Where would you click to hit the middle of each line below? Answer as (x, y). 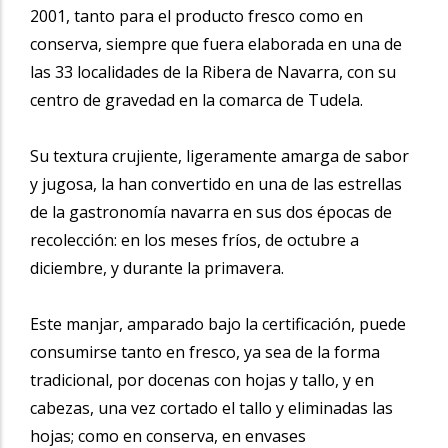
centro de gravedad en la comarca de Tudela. (198, 99)
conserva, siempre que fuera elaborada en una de (216, 43)
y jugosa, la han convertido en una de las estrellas (216, 183)
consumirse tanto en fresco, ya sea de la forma (205, 351)
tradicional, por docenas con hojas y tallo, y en (202, 379)
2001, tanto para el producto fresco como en (196, 15)
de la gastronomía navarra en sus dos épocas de (211, 211)
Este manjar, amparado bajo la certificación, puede (218, 323)
